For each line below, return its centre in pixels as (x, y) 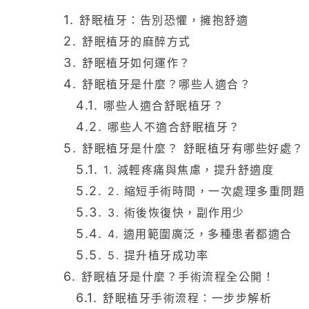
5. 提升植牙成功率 (158, 255)
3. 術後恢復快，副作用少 (176, 212)
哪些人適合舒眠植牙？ (164, 105)
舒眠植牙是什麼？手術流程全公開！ (178, 276)
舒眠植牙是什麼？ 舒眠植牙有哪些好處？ (193, 148)
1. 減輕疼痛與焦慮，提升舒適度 (189, 169)
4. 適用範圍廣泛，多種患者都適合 (200, 233)
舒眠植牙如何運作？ (137, 62)
